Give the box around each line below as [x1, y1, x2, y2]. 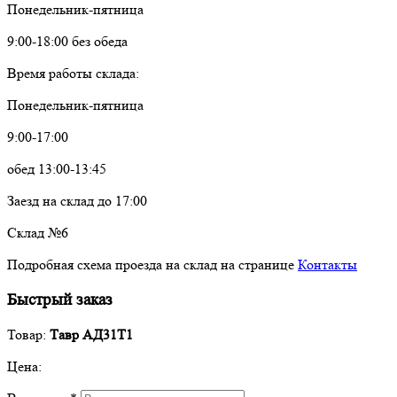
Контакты [298, 256, 357, 273]
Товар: [7, 326, 50, 344]
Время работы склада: [7, 65, 139, 82]
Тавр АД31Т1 [50, 326, 133, 344]
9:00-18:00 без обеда [7, 33, 128, 50]
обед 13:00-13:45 [7, 160, 106, 177]
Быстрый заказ [7, 290, 113, 309]
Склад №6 [7, 224, 68, 241]
